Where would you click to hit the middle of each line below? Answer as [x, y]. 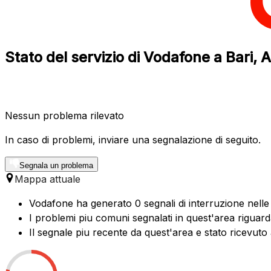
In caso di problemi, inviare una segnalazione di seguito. [133, 139]
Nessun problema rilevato [64, 115]
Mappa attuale [47, 179]
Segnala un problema [56, 165]
